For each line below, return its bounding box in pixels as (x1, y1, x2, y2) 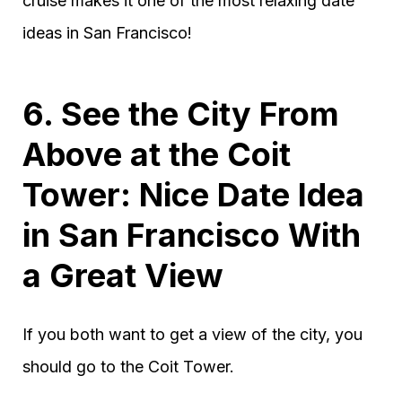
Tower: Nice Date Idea (22, 174, 364, 214)
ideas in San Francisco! (22, 22, 192, 42)
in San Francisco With (22, 214, 361, 255)
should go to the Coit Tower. (22, 356, 234, 376)
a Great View (22, 255, 223, 295)
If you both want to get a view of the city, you (22, 324, 363, 344)
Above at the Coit (22, 134, 291, 174)
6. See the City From (22, 93, 339, 134)
